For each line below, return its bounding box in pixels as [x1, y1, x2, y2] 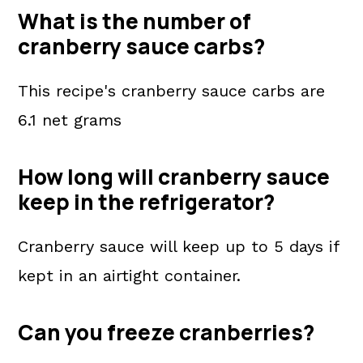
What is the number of [18, 6, 252, 36]
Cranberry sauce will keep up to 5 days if [18, 237, 340, 256]
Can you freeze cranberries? [18, 318, 315, 347]
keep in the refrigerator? [18, 187, 275, 216]
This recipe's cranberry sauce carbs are [18, 81, 326, 100]
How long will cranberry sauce [18, 162, 331, 191]
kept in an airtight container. [18, 266, 241, 285]
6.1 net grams [18, 110, 122, 130]
